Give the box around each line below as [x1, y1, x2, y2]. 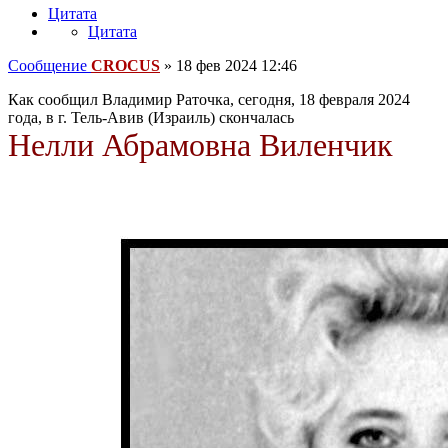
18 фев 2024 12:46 [176, 57, 297, 75]
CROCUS [91, 57, 160, 75]
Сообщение [8, 57, 87, 75]
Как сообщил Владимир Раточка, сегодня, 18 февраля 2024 [8, 91, 410, 109]
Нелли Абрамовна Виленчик [8, 127, 393, 164]
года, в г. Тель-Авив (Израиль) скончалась [8, 109, 294, 127]
